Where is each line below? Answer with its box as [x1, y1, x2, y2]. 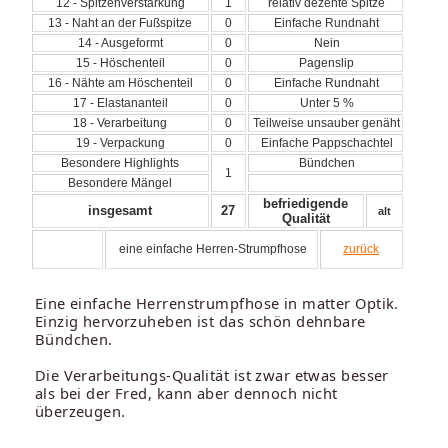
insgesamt [88, 202, 153, 218]
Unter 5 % [296, 95, 354, 110]
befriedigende [263, 195, 349, 211]
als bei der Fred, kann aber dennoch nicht [34, 382, 338, 403]
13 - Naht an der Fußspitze [48, 15, 193, 30]
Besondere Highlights [61, 155, 180, 170]
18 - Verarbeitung [73, 115, 168, 130]
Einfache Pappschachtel [257, 135, 393, 150]
